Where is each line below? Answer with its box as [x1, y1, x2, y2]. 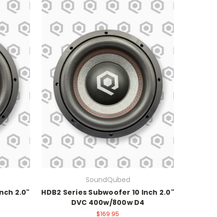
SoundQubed [85, 174, 130, 185]
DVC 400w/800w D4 [71, 197, 145, 207]
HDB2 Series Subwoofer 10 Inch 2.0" [41, 187, 174, 197]
